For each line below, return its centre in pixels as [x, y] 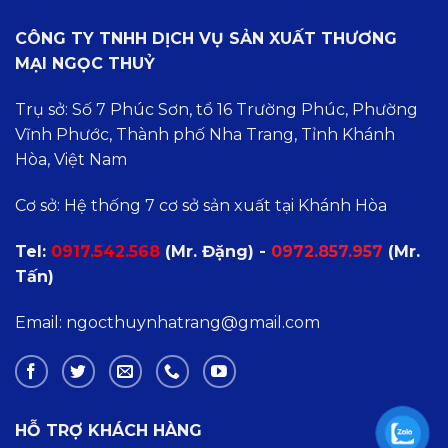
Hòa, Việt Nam [71, 160]
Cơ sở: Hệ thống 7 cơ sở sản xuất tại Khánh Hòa [201, 205]
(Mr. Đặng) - [215, 251]
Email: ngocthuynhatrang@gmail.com [167, 322]
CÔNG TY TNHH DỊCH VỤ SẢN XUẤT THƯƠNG [206, 39]
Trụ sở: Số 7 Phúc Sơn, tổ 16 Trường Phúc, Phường [216, 110]
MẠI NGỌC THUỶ [85, 64]
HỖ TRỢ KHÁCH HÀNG [108, 431]
